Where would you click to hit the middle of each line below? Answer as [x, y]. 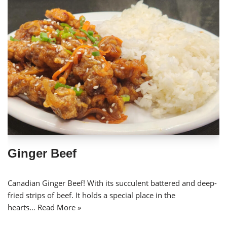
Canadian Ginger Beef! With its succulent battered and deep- [112, 183]
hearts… [23, 207]
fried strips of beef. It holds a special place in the [91, 195]
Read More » [59, 207]
